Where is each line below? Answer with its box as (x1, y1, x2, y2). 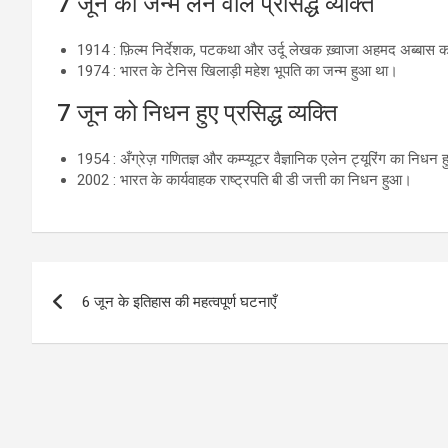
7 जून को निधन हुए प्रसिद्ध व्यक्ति (57, 99, 338, 127)
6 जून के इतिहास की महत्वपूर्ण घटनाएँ (82, 293, 277, 311)
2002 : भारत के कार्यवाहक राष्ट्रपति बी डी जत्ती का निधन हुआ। (77, 171, 412, 189)
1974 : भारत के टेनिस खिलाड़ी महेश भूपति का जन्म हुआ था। (77, 62, 398, 80)
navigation (31, 303, 180, 341)
